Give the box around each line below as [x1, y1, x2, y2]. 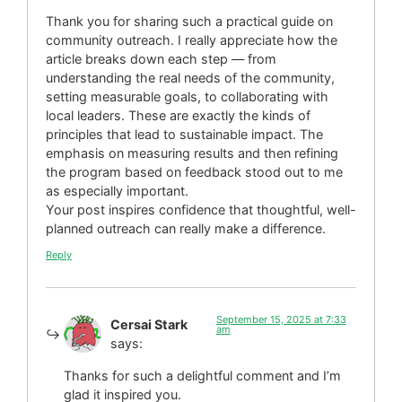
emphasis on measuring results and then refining [46, 144, 338, 161]
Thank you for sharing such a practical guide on [46, 13, 333, 29]
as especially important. [46, 182, 188, 198]
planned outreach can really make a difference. [46, 220, 326, 236]
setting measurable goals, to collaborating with [46, 88, 328, 104]
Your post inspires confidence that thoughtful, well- [46, 201, 356, 217]
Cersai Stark [110, 317, 188, 333]
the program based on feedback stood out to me [46, 163, 343, 179]
